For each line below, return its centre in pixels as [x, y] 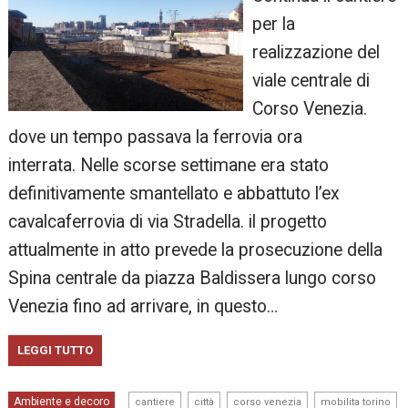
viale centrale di [311, 80]
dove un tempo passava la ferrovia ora [156, 137]
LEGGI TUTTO [56, 350]
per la [273, 24]
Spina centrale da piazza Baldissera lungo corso [193, 278]
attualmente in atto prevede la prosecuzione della [196, 250]
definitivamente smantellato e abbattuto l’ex [174, 193]
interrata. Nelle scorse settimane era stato [169, 165]
